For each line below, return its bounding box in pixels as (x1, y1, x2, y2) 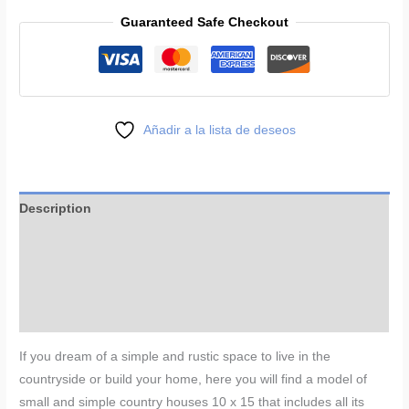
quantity (18, 142, 65, 157)
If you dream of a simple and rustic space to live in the (19, 349, 331, 363)
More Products (19, 308, 111, 322)
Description (19, 202, 92, 216)
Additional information (19, 237, 161, 252)
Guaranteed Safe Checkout (121, 16, 288, 30)
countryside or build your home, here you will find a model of (19, 372, 368, 386)
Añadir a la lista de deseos (143, 122, 296, 137)
